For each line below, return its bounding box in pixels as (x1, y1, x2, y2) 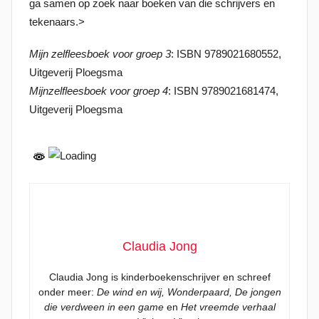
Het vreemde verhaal (180, 300, 276, 313)
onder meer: (38, 286, 97, 298)
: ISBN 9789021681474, (168, 85, 278, 97)
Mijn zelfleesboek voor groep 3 (29, 48, 171, 60)
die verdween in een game (43, 300, 164, 313)
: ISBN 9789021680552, (171, 48, 281, 60)
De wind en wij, (96, 286, 164, 298)
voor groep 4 (110, 85, 168, 97)
